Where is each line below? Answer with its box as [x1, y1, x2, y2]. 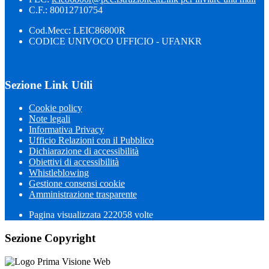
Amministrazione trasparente [29, 189, 137, 200]
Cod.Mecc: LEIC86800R [29, 25, 125, 35]
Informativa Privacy [29, 124, 104, 135]
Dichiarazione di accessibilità [29, 146, 139, 157]
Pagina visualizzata [29, 210, 103, 220]
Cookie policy [29, 103, 82, 113]
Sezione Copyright [5, 232, 95, 245]
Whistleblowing [29, 168, 89, 178]
